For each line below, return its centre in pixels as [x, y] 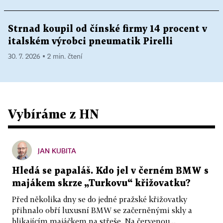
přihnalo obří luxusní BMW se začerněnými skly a [102, 210]
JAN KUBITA [57, 151]
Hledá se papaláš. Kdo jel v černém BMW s [110, 171]
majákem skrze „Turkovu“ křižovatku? [101, 184]
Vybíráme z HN [54, 114]
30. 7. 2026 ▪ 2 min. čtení [45, 57]
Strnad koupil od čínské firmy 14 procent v [108, 29]
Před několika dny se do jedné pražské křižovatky [100, 199]
